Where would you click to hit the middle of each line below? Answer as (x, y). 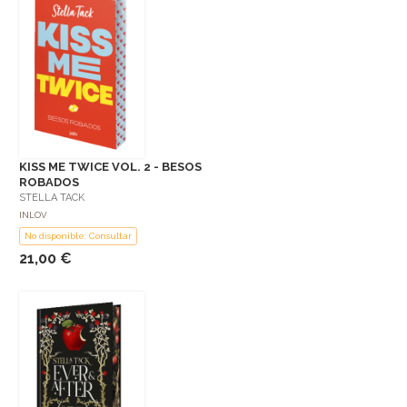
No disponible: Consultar (78, 236)
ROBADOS (49, 183)
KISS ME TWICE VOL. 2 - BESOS (110, 167)
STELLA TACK (52, 198)
